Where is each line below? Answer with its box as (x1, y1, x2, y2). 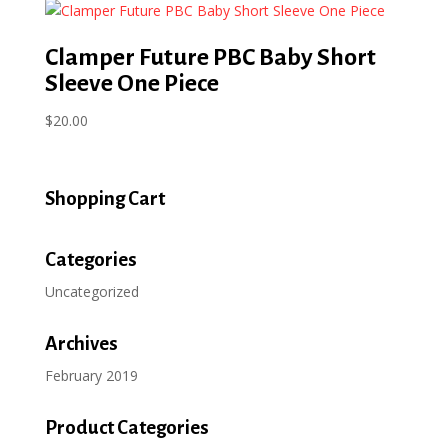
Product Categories (44, 416, 209, 438)
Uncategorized (44, 281, 139, 301)
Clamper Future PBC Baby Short (44, 44, 376, 71)
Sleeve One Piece (44, 70, 219, 97)
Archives (44, 332, 118, 354)
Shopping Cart (44, 187, 165, 209)
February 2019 (44, 365, 138, 385)
